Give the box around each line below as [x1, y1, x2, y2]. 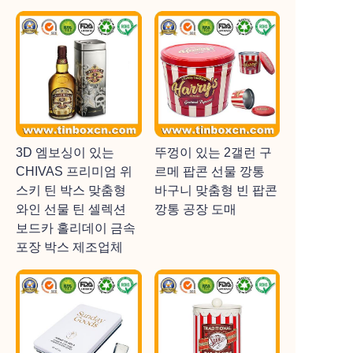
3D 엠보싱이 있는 [16, 145, 114, 159]
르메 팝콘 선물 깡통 [154, 164, 265, 178]
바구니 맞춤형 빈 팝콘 [154, 183, 277, 197]
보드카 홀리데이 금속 [16, 221, 136, 235]
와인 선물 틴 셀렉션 [16, 202, 126, 216]
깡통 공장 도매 [154, 202, 236, 216]
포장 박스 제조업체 [16, 240, 123, 254]
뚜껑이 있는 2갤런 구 [154, 145, 272, 159]
